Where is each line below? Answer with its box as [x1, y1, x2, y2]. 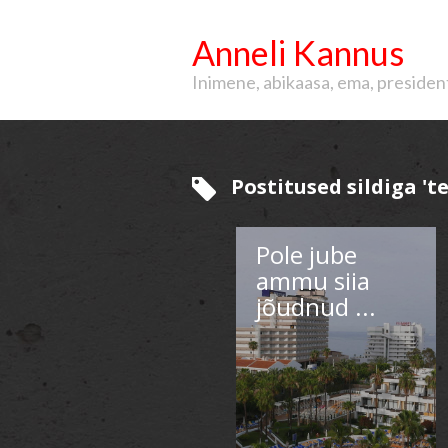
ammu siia [256, 263, 370, 297]
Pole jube [256, 237, 357, 271]
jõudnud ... [256, 289, 376, 323]
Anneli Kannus [192, 32, 404, 73]
